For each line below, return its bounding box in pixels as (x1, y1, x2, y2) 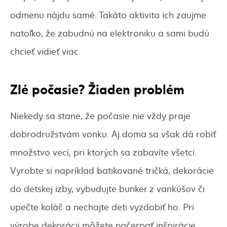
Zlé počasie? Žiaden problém (10, 79, 184, 98)
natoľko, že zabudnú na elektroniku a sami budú (10, 26, 209, 40)
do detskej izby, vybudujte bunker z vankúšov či (10, 182, 205, 195)
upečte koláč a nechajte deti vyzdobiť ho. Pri (10, 200, 194, 213)
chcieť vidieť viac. (10, 45, 81, 58)
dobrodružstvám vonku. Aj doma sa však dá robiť (10, 127, 216, 140)
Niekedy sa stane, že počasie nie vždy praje (10, 109, 191, 122)
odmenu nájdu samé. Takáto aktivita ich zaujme (10, 8, 206, 21)
